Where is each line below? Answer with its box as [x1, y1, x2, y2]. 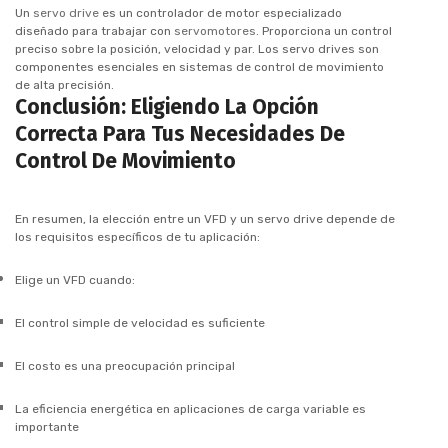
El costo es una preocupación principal [15, 358, 235, 373]
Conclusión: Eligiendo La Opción [15, 93, 319, 120]
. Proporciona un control [256, 23, 392, 38]
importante [15, 419, 79, 434]
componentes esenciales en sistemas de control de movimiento [15, 59, 384, 74]
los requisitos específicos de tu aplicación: [15, 229, 260, 244]
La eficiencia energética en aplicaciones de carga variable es [15, 401, 366, 416]
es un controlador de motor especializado [99, 5, 342, 20]
